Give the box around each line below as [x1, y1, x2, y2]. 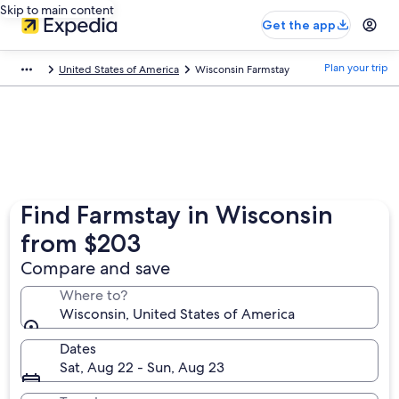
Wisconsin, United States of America [60, 305, 296, 323]
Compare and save [20, 256, 171, 280]
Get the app [262, 17, 336, 33]
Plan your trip [324, 61, 388, 75]
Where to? [60, 286, 128, 305]
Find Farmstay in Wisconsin [20, 199, 334, 230]
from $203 [20, 228, 142, 258]
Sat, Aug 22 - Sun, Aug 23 [60, 358, 225, 377]
